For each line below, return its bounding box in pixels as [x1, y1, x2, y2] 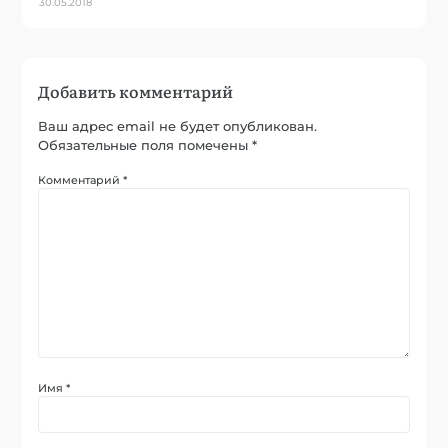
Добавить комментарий [38, 79, 234, 104]
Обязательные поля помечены [38, 137, 253, 154]
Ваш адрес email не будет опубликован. [38, 118, 318, 135]
